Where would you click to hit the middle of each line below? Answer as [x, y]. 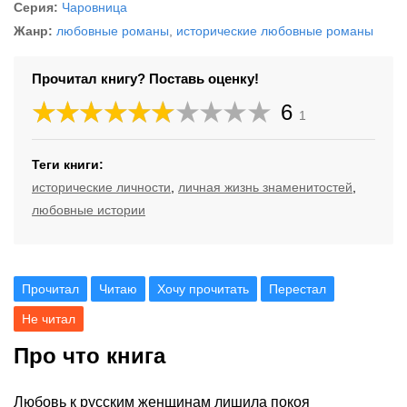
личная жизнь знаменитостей [265, 187]
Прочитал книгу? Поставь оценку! [145, 79]
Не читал [49, 319]
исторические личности [101, 187]
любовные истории [89, 210]
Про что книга [89, 356]
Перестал [298, 289]
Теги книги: [68, 164]
